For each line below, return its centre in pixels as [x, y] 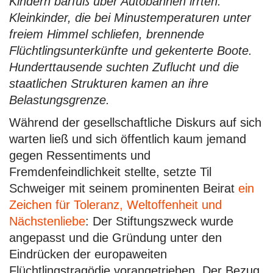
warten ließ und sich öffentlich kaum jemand [128, 139]
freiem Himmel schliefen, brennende [107, 34]
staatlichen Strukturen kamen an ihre [109, 83]
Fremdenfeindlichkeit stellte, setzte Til [110, 172]
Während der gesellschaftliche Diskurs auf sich [135, 122]
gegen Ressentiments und [80, 155]
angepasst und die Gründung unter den [115, 238]
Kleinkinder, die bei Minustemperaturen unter [130, 18]
